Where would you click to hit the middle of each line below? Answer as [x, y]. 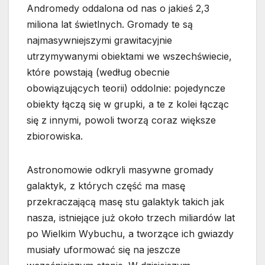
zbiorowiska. [55, 136]
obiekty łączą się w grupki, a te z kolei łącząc [128, 104]
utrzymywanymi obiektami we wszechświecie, [129, 56]
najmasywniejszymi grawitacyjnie [99, 41]
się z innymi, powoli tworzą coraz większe [121, 120]
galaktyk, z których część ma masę [106, 186]
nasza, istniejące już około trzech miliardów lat [131, 218]
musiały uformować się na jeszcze [104, 250]
